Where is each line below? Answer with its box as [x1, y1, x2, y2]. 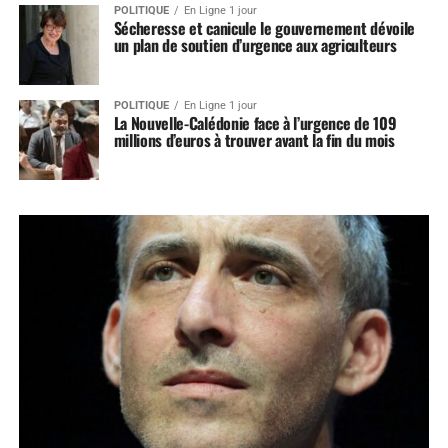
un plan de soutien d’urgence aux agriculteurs [113, 33, 397, 57]
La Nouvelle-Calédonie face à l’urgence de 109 [113, 111, 397, 135]
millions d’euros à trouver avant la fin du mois [113, 128, 395, 152]
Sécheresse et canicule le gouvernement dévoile [113, 16, 415, 40]
